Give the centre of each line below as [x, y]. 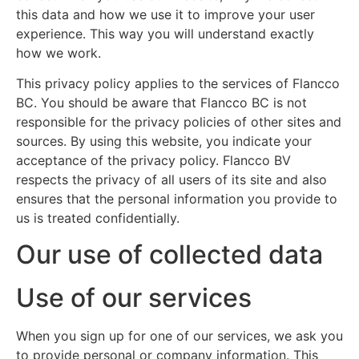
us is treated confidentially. [98, 218]
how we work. [58, 53]
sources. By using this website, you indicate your [164, 141]
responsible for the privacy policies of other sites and [179, 122]
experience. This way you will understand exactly [165, 34]
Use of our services [134, 297]
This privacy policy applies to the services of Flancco [178, 84]
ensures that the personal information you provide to [177, 199]
